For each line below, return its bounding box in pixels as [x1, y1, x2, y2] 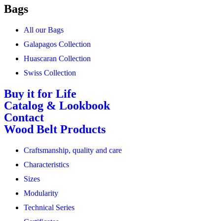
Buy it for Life [4, 87, 76, 101]
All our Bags [24, 26, 64, 35]
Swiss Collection [24, 69, 76, 77]
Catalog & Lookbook [4, 99, 110, 112]
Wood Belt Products [4, 123, 106, 136]
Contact [4, 111, 44, 124]
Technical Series [24, 203, 74, 212]
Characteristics [24, 160, 69, 169]
